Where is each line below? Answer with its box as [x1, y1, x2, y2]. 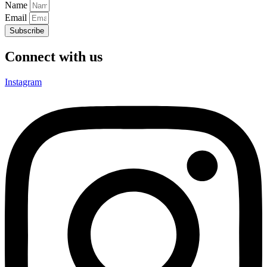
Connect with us [5, 48, 103, 64]
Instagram [5, 76, 42, 87]
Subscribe [10, 26, 44, 35]
